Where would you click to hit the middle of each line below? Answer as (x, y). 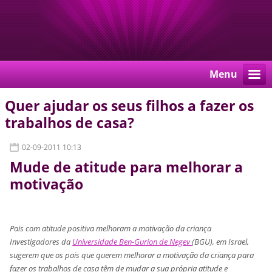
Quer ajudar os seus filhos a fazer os (130, 106)
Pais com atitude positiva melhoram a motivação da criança (111, 228)
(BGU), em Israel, (221, 241)
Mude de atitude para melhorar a (127, 168)
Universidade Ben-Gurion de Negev (132, 241)
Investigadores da (41, 241)
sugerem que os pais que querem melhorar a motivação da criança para (132, 255)
